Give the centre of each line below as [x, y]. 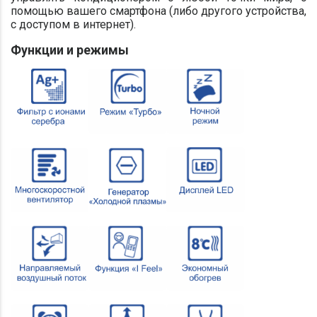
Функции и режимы [70, 50]
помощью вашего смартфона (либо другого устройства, [158, 11]
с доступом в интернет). [73, 24]
